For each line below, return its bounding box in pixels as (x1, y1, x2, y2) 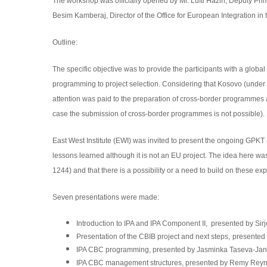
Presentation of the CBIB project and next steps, (76, 232, 230, 241)
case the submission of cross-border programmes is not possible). (52, 110, 265, 118)
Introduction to (76, 219, 124, 228)
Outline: (52, 38, 77, 46)
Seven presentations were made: (52, 193, 159, 201)
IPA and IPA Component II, (123, 219, 209, 228)
